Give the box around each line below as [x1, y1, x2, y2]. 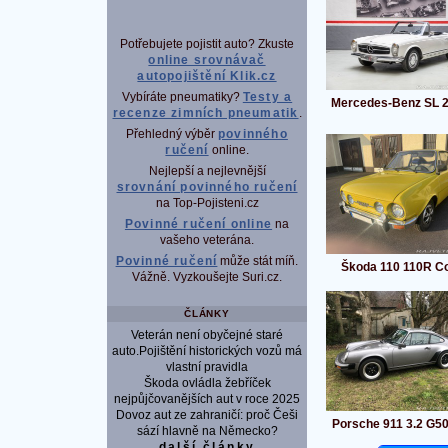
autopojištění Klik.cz [137, 69, 277, 84]
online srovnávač [148, 53, 266, 68]
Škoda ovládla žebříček [143, 376, 271, 391]
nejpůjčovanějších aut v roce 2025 [114, 392, 300, 407]
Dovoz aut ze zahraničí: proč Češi [116, 408, 298, 423]
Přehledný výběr [126, 127, 219, 142]
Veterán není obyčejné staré [131, 328, 283, 343]
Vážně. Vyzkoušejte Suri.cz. [132, 270, 282, 285]
